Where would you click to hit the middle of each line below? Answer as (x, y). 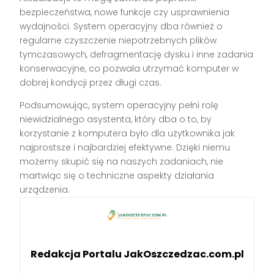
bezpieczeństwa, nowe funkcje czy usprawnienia (125, 13)
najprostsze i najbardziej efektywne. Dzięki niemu (125, 148)
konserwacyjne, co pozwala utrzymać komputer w (129, 69)
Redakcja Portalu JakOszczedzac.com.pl (137, 254)
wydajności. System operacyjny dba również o (121, 27)
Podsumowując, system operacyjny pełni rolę (119, 106)
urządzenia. (45, 190)
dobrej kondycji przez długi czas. (91, 83)
